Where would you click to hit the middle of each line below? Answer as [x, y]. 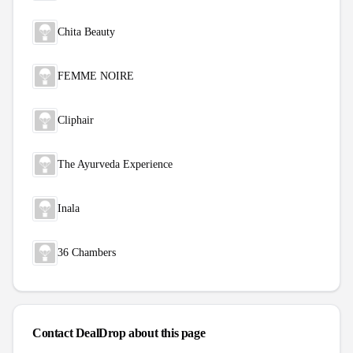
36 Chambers [87, 252]
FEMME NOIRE [96, 76]
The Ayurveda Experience [115, 164]
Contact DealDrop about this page [119, 333]
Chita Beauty [86, 32]
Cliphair [76, 120]
